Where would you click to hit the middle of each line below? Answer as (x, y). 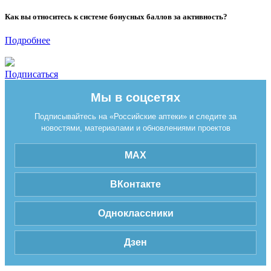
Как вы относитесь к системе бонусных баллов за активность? (116, 16)
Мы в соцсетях (135, 98)
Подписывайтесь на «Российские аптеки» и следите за (135, 117)
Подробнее (28, 41)
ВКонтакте (135, 184)
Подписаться (31, 74)
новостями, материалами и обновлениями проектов (135, 128)
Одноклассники (135, 214)
